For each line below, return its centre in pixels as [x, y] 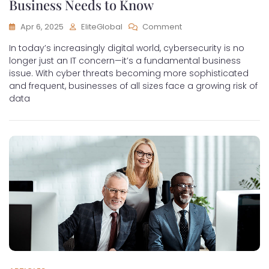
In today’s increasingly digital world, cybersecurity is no [127, 48]
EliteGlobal [102, 27]
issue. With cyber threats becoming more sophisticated [129, 73]
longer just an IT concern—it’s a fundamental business [125, 61]
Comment [162, 27]
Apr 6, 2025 [42, 27]
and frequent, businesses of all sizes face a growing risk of [133, 86]
